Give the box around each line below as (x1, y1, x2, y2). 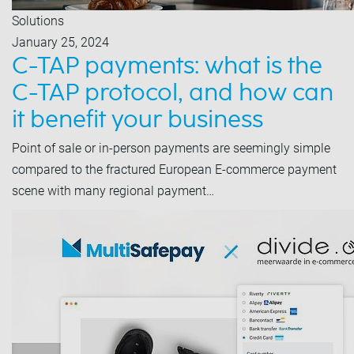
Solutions (12, 13, 64, 28)
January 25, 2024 (12, 35, 109, 50)
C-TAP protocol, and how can (12, 81, 333, 105)
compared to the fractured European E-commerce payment (12, 162, 337, 177)
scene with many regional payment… (12, 183, 214, 198)
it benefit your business (12, 108, 263, 132)
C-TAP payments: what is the (12, 55, 322, 78)
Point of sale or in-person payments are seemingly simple (12, 141, 330, 156)
